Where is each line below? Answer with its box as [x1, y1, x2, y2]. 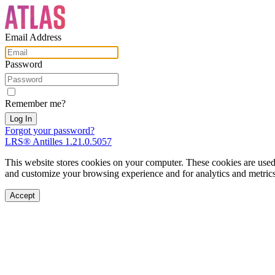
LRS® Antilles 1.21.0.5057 [5, 136, 112, 147]
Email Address [5, 32, 61, 42]
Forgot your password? [5, 125, 95, 136]
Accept [10, 191, 35, 200]
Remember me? [5, 98, 66, 109]
